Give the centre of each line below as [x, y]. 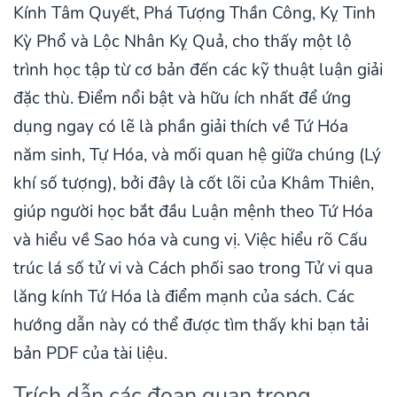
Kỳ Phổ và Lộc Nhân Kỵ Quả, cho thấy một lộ [183, 42]
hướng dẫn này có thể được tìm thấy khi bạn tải [191, 326]
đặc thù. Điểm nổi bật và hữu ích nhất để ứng [182, 99]
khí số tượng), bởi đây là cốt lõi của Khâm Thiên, [194, 184]
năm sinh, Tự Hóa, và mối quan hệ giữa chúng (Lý [197, 156]
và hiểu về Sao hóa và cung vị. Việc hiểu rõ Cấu [191, 241]
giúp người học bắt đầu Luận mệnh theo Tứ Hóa [193, 212]
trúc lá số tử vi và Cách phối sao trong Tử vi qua [193, 269]
